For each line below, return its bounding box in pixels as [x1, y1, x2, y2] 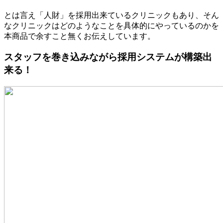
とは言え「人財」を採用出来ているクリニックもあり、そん [4, 10, 219, 19]
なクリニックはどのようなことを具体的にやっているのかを [4, 21, 219, 30]
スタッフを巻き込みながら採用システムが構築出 [4, 52, 212, 63]
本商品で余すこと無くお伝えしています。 [4, 31, 155, 40]
